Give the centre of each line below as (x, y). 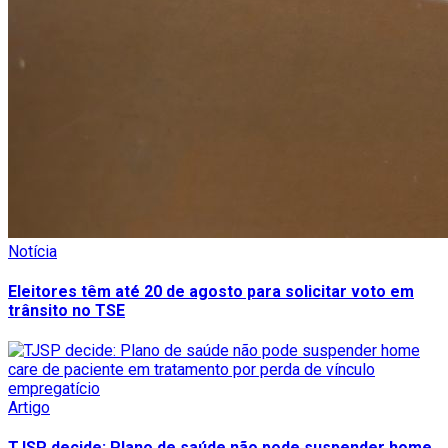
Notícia (32, 251)
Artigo (29, 408)
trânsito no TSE (66, 310)
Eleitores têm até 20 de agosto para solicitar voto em (211, 291)
